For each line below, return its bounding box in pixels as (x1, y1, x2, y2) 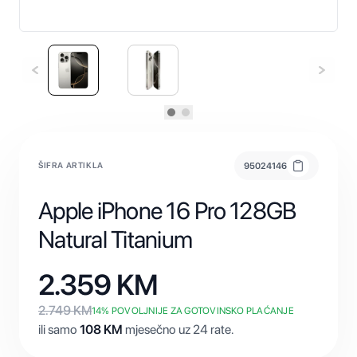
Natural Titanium (38, 225, 192, 253)
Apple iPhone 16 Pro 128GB (38, 196, 296, 225)
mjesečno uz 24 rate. (125, 322, 233, 337)
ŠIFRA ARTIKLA (38, 160, 104, 171)
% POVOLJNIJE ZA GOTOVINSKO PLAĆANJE (101, 305, 294, 316)
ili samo (38, 322, 77, 337)
